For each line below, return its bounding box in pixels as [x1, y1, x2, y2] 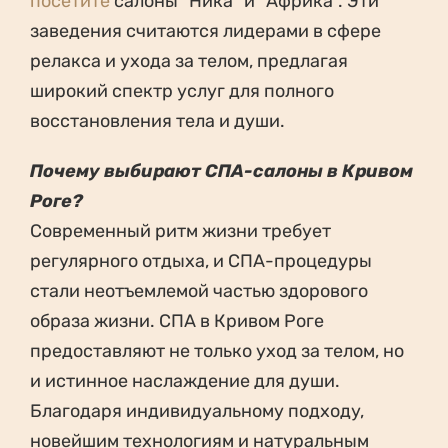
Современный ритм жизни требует [30, 220, 331, 243]
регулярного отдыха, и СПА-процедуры [30, 250, 372, 273]
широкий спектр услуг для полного [30, 80, 334, 103]
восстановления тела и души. [30, 110, 285, 133]
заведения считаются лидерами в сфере [30, 20, 381, 43]
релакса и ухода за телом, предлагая [30, 50, 348, 73]
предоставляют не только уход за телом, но [30, 340, 404, 363]
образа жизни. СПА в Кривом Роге [30, 310, 324, 333]
